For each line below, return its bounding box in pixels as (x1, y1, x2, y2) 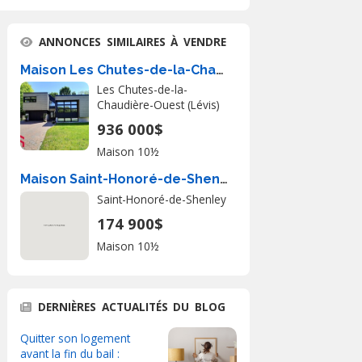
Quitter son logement (20, 330, 130, 346)
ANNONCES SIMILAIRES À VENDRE (39, 34, 227, 49)
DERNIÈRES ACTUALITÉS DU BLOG (38, 299, 226, 314)
